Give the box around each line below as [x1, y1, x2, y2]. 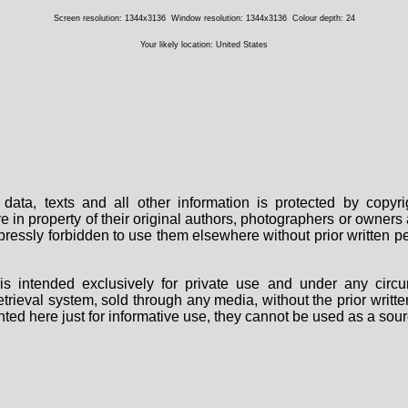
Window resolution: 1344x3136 [170, 14, 287, 24]
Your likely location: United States [140, 40, 268, 50]
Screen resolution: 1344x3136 [53, 14, 166, 24]
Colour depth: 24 [291, 14, 355, 24]
